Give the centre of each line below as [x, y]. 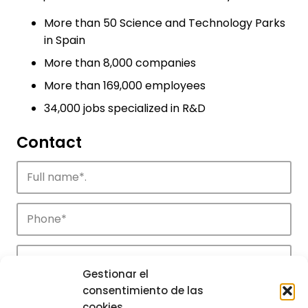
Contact [49, 143]
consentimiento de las [143, 290]
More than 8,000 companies [120, 63]
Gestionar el [115, 274]
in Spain [65, 41]
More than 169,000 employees [125, 86]
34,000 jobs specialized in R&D [125, 109]
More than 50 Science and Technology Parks [165, 23]
